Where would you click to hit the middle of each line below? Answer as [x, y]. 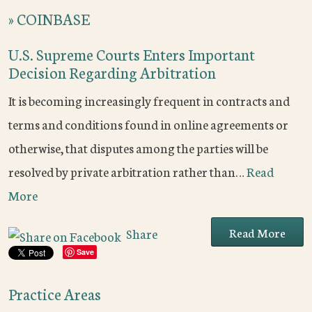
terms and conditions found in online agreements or [148, 124]
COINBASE [53, 19]
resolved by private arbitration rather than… [127, 172]
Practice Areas [55, 294]
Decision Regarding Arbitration [112, 72]
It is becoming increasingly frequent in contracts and [149, 101]
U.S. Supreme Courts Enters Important [132, 54]
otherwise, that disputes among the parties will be [138, 148]
